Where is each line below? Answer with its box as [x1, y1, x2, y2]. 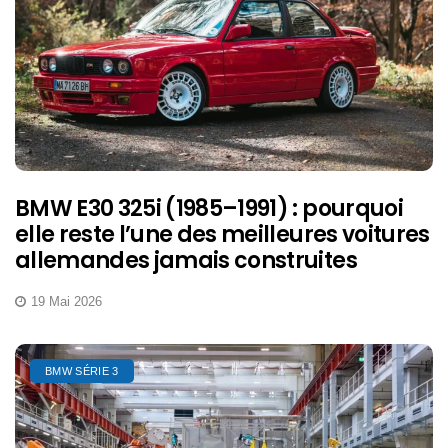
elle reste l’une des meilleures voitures [15, 218, 430, 250]
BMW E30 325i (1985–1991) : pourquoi [15, 192, 403, 224]
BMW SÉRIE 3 [45, 364, 119, 377]
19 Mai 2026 [31, 293, 102, 309]
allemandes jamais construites [15, 244, 357, 276]
